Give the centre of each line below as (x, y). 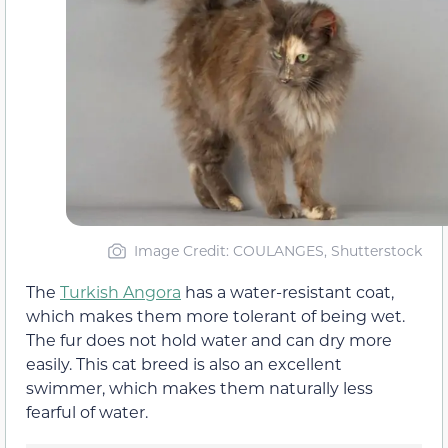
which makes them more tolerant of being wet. (215, 316)
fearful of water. (87, 412)
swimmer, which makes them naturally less (199, 388)
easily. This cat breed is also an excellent (184, 364)
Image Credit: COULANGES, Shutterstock (277, 251)
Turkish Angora (120, 292)
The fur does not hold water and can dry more (209, 340)
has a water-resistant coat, (287, 292)
